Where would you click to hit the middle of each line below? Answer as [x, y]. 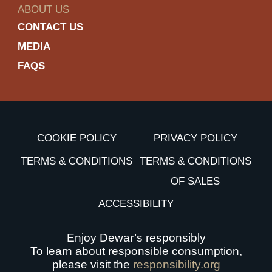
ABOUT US [44, 10]
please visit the [92, 264]
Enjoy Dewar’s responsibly [136, 237]
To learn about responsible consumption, [136, 251]
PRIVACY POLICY [195, 138]
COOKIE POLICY [76, 138]
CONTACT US [51, 27]
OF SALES [195, 181]
